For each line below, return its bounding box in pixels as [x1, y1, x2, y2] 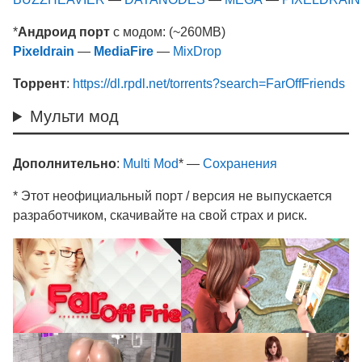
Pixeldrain [13, 44, 74, 58]
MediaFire [94, 44, 154, 58]
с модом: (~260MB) [110, 25, 225, 39]
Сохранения [203, 157, 277, 170]
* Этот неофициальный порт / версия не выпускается [13, 189, 332, 203]
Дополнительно [13, 157, 116, 170]
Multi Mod [123, 157, 179, 170]
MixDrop [173, 44, 221, 58]
